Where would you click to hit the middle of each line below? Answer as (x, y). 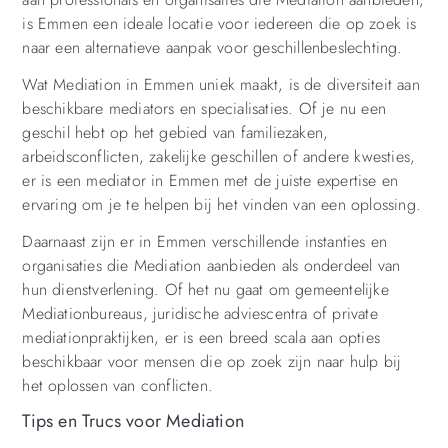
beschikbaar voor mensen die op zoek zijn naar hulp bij (212, 362)
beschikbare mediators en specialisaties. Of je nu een (204, 109)
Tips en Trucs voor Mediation (133, 421)
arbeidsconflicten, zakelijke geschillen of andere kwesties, (219, 157)
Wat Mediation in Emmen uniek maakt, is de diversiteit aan (221, 85)
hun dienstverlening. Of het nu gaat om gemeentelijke (205, 290)
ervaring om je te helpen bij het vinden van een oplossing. (221, 205)
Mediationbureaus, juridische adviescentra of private (200, 314)
